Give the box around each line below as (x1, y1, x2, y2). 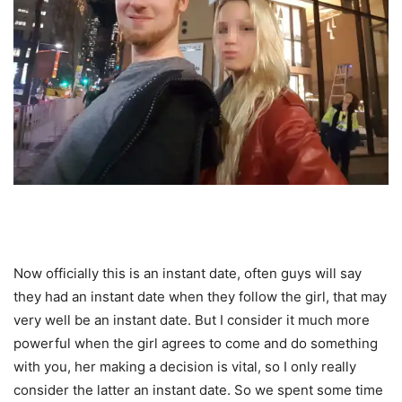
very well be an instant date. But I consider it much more (13, 310, 370, 328)
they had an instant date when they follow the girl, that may (13, 287, 387, 305)
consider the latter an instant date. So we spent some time (13, 380, 383, 398)
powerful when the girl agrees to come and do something (13, 334, 378, 352)
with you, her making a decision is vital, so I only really (13, 357, 356, 375)
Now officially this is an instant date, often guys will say (13, 264, 362, 282)
